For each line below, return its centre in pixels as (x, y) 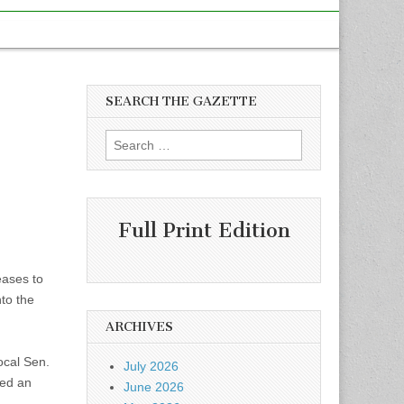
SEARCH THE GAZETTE (181, 101)
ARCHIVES (139, 327)
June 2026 (154, 387)
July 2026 (151, 367)
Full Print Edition (204, 230)
